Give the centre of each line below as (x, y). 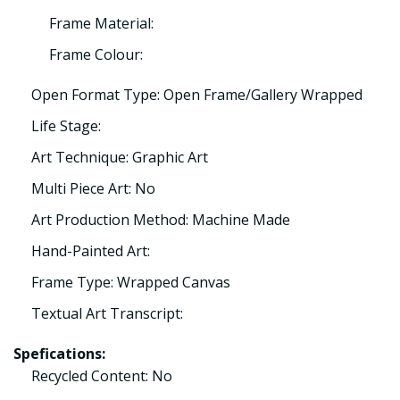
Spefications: (59, 354)
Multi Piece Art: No (93, 188)
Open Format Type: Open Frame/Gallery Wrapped (197, 95)
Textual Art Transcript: (107, 313)
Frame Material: (101, 23)
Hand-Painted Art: (91, 251)
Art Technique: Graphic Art (120, 157)
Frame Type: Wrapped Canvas (131, 282)
